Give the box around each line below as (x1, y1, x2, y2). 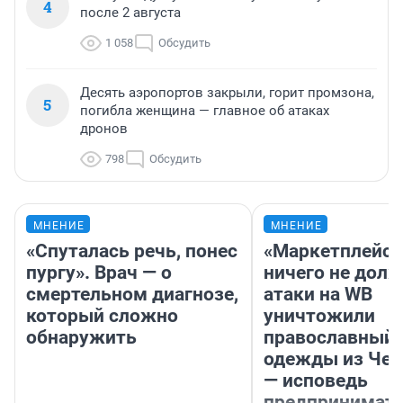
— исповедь (264, 370, 368, 392)
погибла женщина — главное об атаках (80, 103, 329, 120)
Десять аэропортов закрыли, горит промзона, (80, 85, 374, 102)
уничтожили (264, 305, 375, 327)
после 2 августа (80, 4, 181, 22)
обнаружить (26, 327, 137, 349)
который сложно (26, 305, 178, 327)
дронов (80, 121, 128, 138)
